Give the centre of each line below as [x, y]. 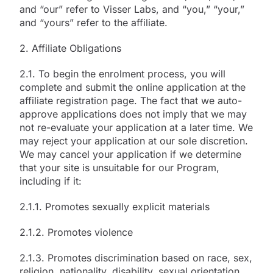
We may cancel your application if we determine [130, 154]
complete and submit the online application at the [133, 87]
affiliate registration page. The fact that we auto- [131, 100]
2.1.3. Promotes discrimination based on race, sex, [136, 257]
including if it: [51, 181]
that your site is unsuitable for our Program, [119, 167]
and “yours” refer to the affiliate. [94, 22]
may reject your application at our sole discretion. [134, 140]
